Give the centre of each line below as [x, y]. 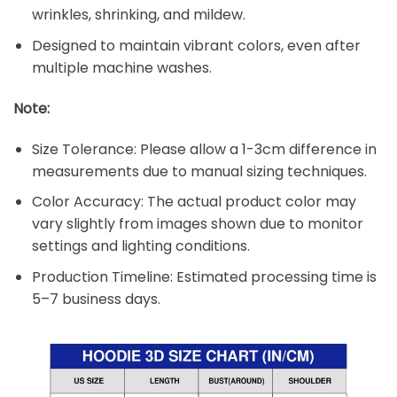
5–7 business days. [96, 299]
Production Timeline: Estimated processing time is [204, 276]
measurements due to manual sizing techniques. [199, 171]
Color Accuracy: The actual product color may [194, 202]
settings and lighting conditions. [140, 246]
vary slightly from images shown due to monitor [197, 224]
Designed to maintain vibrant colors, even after [196, 45]
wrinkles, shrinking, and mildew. [138, 15]
